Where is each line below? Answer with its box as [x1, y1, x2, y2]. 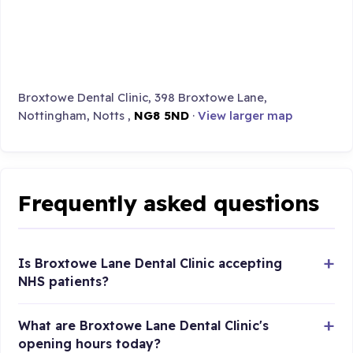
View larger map [198, 107, 293, 123]
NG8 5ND [134, 107, 190, 123]
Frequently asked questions [18, 188, 320, 217]
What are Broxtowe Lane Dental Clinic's [18, 317, 269, 333]
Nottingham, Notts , [18, 107, 135, 123]
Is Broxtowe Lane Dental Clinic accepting [18, 255, 283, 271]
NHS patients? [18, 273, 110, 289]
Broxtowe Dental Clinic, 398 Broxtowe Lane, [18, 89, 268, 105]
